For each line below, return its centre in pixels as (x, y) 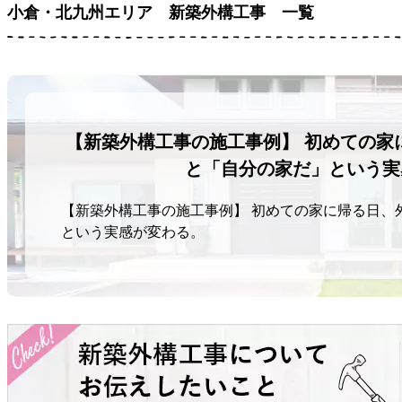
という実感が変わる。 (133, 232)
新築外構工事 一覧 (241, 12)
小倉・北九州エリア (88, 12)
